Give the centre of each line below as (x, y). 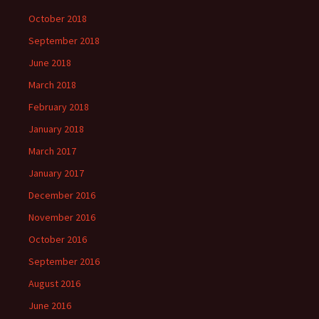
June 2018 (50, 63)
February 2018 (59, 107)
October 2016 (58, 239)
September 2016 (64, 261)
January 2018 (56, 129)
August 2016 (54, 283)
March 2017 (52, 151)
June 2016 (50, 305)
